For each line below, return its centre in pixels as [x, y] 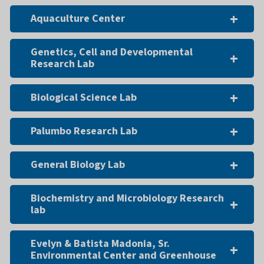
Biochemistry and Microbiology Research [127, 198]
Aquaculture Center [77, 18]
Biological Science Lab [83, 97]
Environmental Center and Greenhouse [123, 255]
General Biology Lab [77, 164]
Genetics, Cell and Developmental [111, 52]
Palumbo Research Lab [84, 131]
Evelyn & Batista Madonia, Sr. [100, 243]
